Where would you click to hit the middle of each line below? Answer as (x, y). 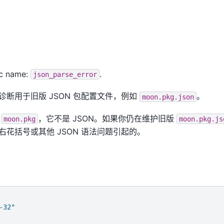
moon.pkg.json (168, 97)
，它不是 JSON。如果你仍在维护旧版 (107, 118)
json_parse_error (65, 74)
